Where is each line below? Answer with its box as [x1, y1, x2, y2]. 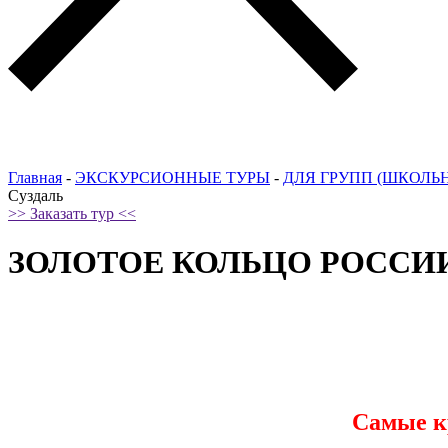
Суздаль [8, 186, 63, 204]
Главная [8, 168, 62, 186]
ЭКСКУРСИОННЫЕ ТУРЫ [75, 168, 270, 186]
